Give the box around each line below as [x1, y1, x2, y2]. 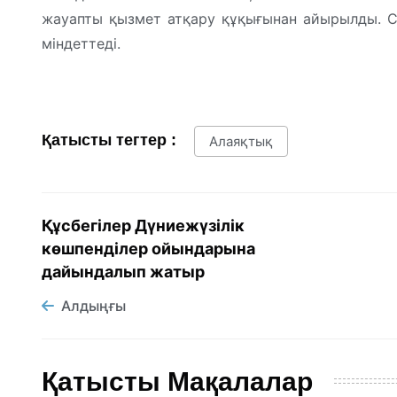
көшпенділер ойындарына [42, 239, 255, 259]
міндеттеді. [42, 34, 121, 52]
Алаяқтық [209, 132, 273, 150]
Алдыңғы [61, 297, 126, 315]
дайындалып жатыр [42, 262, 205, 282]
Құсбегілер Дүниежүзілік [42, 216, 245, 236]
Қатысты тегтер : [42, 130, 176, 149]
